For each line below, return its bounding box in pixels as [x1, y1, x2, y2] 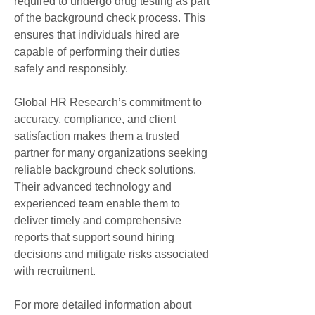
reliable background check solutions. [14, 164, 196, 176]
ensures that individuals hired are [14, 29, 179, 41]
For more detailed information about [14, 299, 191, 311]
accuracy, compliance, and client [14, 113, 176, 125]
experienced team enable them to [14, 198, 180, 210]
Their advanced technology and [14, 181, 172, 193]
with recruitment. [14, 265, 96, 277]
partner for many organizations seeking [14, 147, 207, 159]
